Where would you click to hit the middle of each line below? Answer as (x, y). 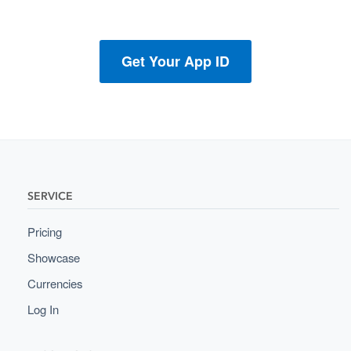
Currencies (54, 283)
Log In (43, 309)
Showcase (53, 257)
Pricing (44, 231)
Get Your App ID (175, 61)
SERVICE (50, 197)
